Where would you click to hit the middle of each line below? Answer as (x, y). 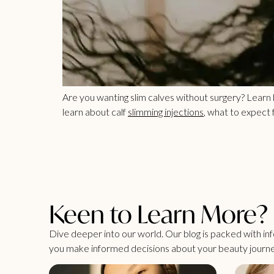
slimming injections (166, 112)
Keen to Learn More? (158, 213)
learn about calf (95, 112)
